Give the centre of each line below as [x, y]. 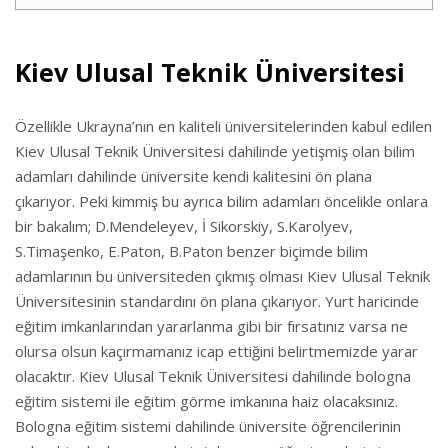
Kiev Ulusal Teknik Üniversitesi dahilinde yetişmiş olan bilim [215, 151]
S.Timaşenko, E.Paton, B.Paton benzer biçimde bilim [191, 251]
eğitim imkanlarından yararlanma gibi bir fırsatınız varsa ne [211, 326]
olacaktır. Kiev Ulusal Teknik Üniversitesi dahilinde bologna [213, 376]
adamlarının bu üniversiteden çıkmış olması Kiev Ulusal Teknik [222, 276]
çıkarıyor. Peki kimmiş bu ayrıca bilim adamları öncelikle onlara [221, 201]
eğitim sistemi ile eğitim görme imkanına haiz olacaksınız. [206, 401]
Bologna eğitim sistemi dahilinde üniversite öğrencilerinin [208, 426]
